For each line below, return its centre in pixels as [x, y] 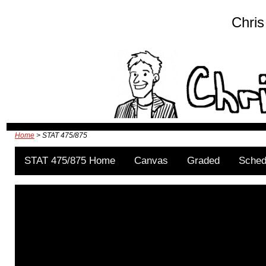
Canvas [151, 160]
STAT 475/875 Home [70, 160]
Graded [203, 160]
